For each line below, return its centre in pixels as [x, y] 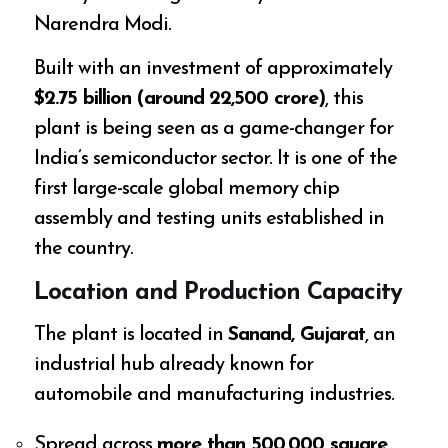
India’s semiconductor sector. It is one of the [216, 159]
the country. [84, 249]
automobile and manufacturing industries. [214, 395]
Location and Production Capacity [218, 293]
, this [344, 99]
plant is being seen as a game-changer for [214, 129]
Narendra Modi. [103, 25]
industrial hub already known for [174, 365]
